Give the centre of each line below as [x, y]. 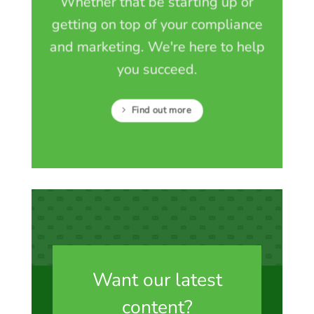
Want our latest [157, 280]
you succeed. [157, 69]
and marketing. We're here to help [157, 47]
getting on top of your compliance [157, 25]
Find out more [161, 110]
